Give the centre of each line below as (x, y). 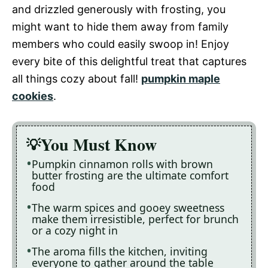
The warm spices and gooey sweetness (128, 207)
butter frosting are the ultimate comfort (130, 175)
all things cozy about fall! (77, 78)
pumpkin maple (181, 78)
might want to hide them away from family (120, 26)
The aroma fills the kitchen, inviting (120, 251)
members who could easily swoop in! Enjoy (121, 44)
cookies (33, 96)
